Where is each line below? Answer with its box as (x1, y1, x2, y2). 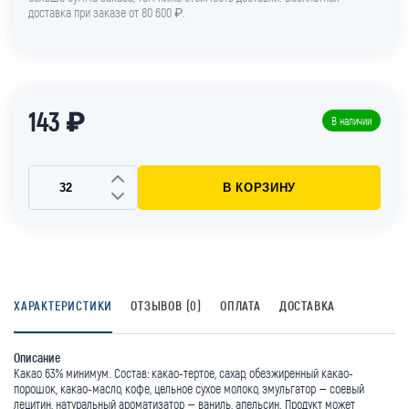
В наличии (331, 114, 372, 128)
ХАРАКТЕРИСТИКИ (14, 297, 113, 313)
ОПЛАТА (220, 297, 261, 313)
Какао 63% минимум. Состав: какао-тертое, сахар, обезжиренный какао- (14, 364, 353, 381)
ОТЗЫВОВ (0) (131, 297, 203, 313)
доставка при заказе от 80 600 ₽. (28, 4, 185, 20)
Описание (14, 349, 60, 365)
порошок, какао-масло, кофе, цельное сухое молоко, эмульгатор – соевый (14, 380, 364, 396)
